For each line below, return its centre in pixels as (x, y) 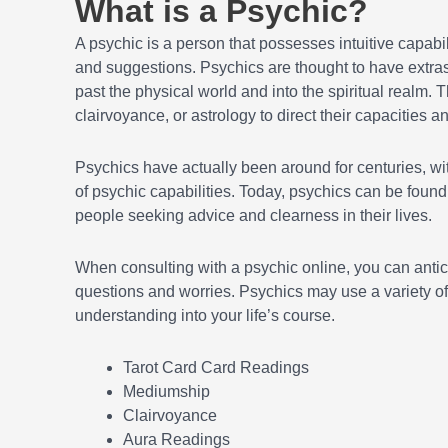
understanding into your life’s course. (205, 316)
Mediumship (166, 392)
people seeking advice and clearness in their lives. (253, 216)
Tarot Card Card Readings (216, 368)
